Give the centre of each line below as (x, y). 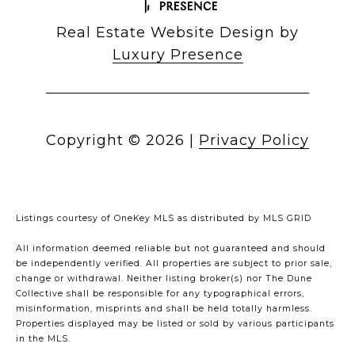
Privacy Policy (254, 141)
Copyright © (94, 141)
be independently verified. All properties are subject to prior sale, (174, 264)
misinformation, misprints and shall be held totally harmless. (164, 309)
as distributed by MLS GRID (243, 219)
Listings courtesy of (65, 219)
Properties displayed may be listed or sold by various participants (175, 324)
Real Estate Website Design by (177, 33)
